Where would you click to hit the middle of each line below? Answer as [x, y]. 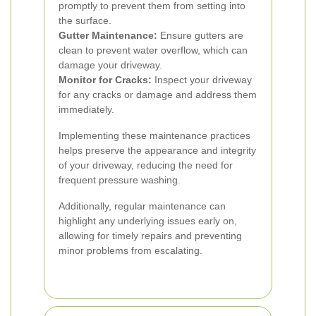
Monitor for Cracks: [105, 80]
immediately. [86, 109]
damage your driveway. [110, 65]
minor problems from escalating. [130, 250]
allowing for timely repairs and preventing [150, 236]
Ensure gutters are [200, 35]
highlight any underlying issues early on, [148, 221]
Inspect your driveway [202, 80]
